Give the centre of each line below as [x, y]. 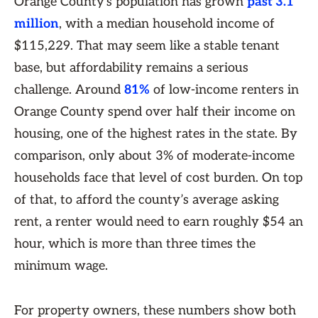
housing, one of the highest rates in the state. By [156, 134]
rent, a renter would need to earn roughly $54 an [159, 222]
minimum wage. [63, 266]
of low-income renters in [224, 90]
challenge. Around [69, 90]
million [37, 24]
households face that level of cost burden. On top [158, 178]
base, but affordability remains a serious [131, 68]
